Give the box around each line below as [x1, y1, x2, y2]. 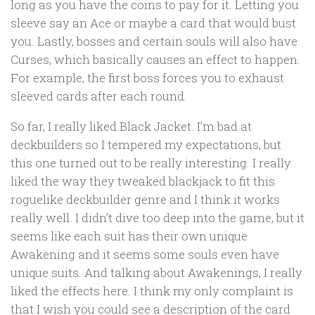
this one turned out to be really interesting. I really [11, 155, 291, 172]
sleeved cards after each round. [11, 88, 187, 105]
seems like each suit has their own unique [11, 228, 247, 245]
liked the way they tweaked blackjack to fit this [11, 173, 275, 190]
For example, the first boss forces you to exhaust [11, 70, 284, 86]
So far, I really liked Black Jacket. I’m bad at [11, 118, 252, 135]
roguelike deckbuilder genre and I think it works [11, 191, 280, 208]
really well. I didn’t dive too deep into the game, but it [11, 210, 304, 226]
